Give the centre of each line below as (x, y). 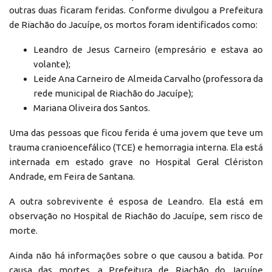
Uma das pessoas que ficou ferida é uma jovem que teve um (136, 132)
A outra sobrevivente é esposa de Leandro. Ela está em (136, 201)
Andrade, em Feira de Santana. (72, 176)
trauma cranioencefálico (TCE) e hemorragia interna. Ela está (136, 147)
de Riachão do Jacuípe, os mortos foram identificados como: (133, 24)
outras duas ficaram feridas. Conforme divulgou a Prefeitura (136, 10)
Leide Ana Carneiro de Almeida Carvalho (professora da (148, 78)
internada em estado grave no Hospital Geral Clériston (136, 161)
